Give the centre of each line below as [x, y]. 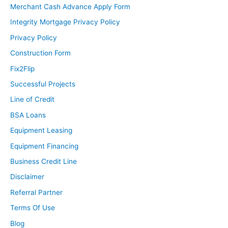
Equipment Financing [44, 146]
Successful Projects [43, 84]
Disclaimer [27, 177]
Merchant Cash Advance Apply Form [70, 6]
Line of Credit [32, 99]
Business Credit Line [44, 161]
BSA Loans [28, 115]
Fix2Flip [22, 68]
